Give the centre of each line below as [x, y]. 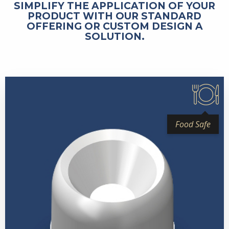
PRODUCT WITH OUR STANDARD [114, 16]
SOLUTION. [114, 36]
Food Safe [193, 124]
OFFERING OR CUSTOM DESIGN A [114, 26]
